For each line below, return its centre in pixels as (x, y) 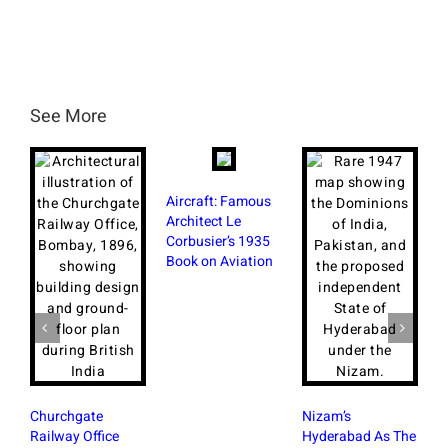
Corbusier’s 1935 (218, 241)
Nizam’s (326, 416)
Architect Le (203, 221)
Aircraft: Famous (218, 201)
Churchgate (66, 416)
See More (68, 116)
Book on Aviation (219, 261)
